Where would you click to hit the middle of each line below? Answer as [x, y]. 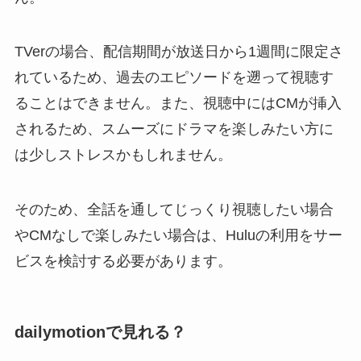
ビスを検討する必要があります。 [123, 261]
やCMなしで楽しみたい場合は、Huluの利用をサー [178, 236]
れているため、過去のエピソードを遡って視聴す [174, 78]
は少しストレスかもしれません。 [123, 155]
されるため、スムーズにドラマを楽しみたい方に [174, 129]
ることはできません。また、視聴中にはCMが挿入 [178, 104]
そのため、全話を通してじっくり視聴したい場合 [174, 210]
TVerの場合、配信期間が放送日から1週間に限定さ [178, 52]
